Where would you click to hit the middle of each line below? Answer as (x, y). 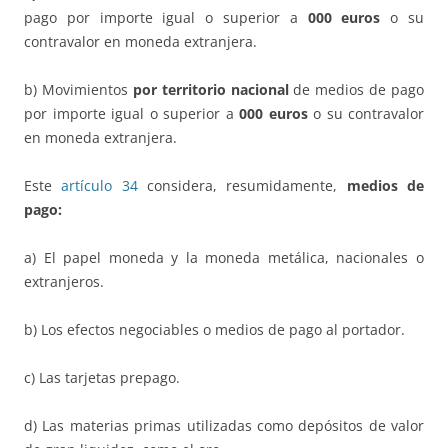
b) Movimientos (78, 90)
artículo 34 (99, 186)
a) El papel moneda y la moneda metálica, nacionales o (224, 258)
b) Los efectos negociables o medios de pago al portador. (214, 330)
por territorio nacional (210, 90)
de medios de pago (356, 90)
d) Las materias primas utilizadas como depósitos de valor (224, 426)
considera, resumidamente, (242, 186)
